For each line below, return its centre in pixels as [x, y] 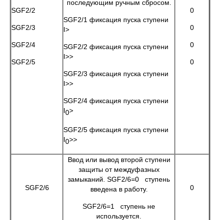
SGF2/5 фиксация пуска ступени [116, 129]
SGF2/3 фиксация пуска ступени [116, 74]
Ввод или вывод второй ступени [119, 160]
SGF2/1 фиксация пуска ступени [116, 20]
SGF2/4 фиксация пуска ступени [116, 101]
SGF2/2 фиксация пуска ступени [116, 47]
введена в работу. [119, 189]
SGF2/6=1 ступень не [119, 206]
